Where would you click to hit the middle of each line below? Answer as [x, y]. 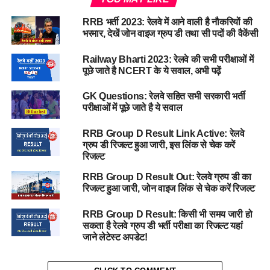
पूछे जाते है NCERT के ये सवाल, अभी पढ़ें [152, 71]
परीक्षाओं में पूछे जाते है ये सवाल [132, 108]
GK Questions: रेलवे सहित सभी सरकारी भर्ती [164, 96]
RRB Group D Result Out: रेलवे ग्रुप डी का [167, 177]
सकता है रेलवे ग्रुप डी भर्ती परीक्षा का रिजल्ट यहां [162, 225]
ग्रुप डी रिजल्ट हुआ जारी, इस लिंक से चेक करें [159, 145]
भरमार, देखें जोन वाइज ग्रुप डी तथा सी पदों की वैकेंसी [170, 33]
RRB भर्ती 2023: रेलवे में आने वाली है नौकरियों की [167, 22]
